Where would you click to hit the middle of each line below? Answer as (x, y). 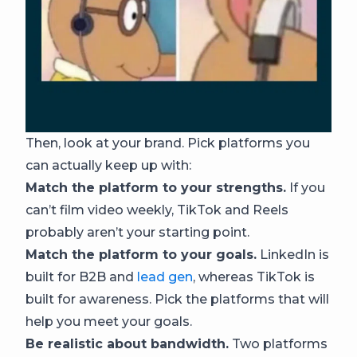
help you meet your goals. (109, 322)
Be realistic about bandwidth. (127, 344)
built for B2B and (81, 277)
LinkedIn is (293, 255)
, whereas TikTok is (254, 277)
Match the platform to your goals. (141, 255)
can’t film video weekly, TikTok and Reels (157, 210)
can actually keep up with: (108, 166)
